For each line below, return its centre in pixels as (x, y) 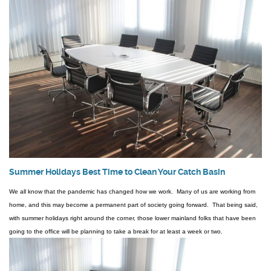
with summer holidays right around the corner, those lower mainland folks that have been (132, 218)
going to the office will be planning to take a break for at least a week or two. (116, 232)
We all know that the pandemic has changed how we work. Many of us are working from (132, 192)
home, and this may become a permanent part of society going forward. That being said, (133, 205)
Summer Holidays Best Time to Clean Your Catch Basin (117, 172)
